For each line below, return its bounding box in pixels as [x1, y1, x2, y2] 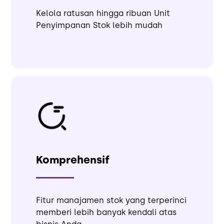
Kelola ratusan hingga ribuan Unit [36, 8, 170, 18]
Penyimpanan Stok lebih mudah [36, 20, 163, 30]
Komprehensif [36, 153, 110, 166]
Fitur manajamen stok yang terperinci [36, 195, 187, 205]
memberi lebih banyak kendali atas [36, 207, 177, 217]
